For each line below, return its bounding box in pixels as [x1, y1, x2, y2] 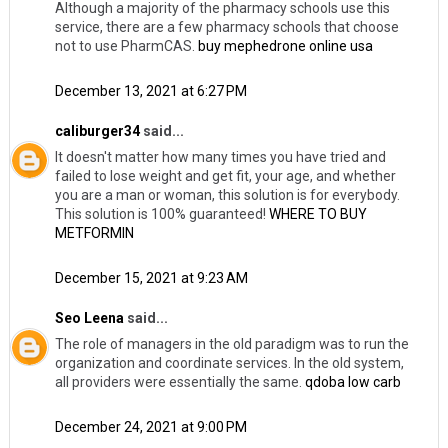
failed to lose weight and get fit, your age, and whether [54, 167, 396, 184]
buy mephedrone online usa [197, 37, 373, 54]
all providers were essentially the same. [54, 373, 305, 390]
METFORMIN [54, 224, 134, 241]
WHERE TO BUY [268, 205, 367, 222]
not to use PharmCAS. [54, 37, 198, 54]
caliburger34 [54, 122, 140, 139]
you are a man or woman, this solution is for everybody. [54, 186, 400, 203]
